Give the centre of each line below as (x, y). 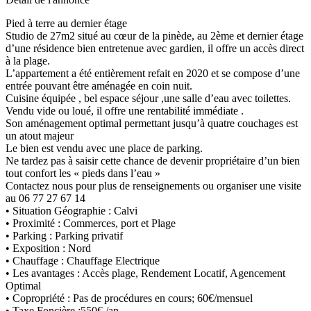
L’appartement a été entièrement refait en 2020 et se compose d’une (153, 73)
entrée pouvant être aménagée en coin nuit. (99, 85)
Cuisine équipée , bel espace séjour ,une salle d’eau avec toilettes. (148, 98)
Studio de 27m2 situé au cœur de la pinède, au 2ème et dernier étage (154, 35)
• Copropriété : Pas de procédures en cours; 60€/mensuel (129, 298)
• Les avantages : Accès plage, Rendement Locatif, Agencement (145, 273)
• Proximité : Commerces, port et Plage (91, 223)
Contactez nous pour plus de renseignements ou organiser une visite (153, 185)
